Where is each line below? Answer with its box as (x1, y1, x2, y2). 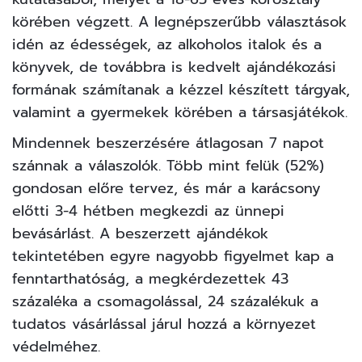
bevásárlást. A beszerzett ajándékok (12, 221, 268, 245)
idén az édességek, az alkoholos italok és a (12, 32, 322, 56)
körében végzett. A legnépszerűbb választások (12, 10, 347, 33)
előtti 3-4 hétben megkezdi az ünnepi (12, 199, 284, 222)
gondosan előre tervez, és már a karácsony (12, 176, 321, 200)
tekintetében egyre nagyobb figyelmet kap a (12, 244, 334, 267)
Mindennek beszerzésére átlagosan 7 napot (12, 131, 324, 154)
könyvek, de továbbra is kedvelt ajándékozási (12, 55, 336, 78)
